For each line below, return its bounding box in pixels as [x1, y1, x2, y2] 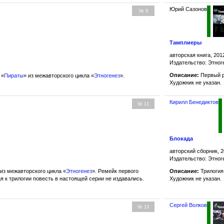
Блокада [169, 135, 193, 142]
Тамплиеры [169, 39, 202, 46]
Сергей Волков [169, 202, 207, 208]
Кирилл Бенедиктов [169, 98, 219, 105]
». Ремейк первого [92, 168, 138, 174]
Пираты [4, 72, 23, 78]
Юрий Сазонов [169, 5, 207, 12]
